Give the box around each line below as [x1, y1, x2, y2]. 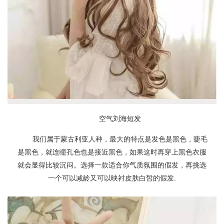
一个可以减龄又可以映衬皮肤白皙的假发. [48, 173, 176, 182]
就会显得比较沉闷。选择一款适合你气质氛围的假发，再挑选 [17, 160, 206, 169]
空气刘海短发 [99, 113, 141, 122]
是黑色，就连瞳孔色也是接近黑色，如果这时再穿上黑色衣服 [17, 147, 206, 156]
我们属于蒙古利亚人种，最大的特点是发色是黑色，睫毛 [32, 134, 207, 143]
